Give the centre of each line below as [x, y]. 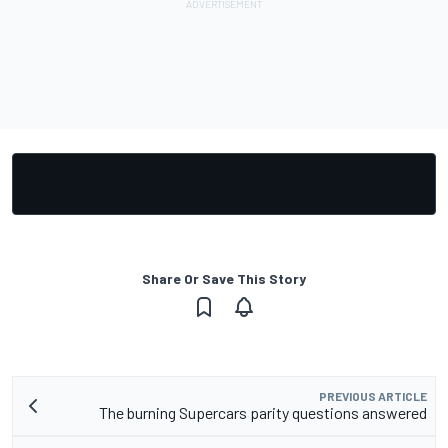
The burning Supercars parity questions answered [263, 412]
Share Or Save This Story [224, 278]
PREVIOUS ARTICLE [373, 395]
